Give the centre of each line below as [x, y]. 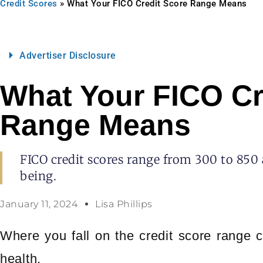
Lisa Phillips [124, 204]
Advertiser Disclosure [68, 55]
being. [38, 176]
